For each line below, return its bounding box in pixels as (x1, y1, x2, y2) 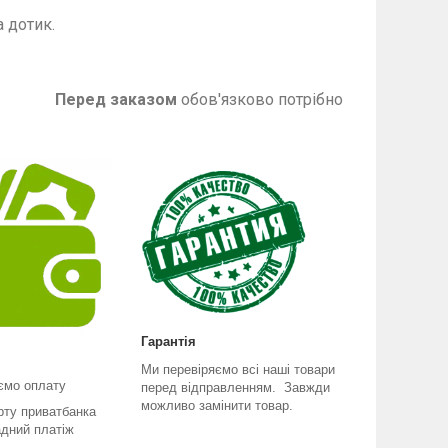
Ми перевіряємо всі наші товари (141, 361, 335, 377)
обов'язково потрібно (177, 90, 343, 110)
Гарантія (141, 333, 196, 349)
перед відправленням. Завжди (141, 379, 330, 395)
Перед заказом (55, 90, 177, 110)
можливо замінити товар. (141, 397, 297, 413)
